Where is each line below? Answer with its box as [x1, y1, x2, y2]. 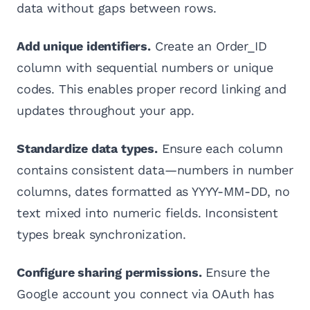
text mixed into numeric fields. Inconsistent [17, 206, 279, 221]
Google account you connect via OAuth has [17, 286, 274, 302]
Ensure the [201, 265, 270, 280]
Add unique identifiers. [17, 39, 151, 54]
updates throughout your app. [17, 103, 194, 118]
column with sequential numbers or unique [17, 60, 273, 75]
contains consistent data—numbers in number [17, 163, 293, 178]
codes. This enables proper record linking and [17, 82, 286, 97]
